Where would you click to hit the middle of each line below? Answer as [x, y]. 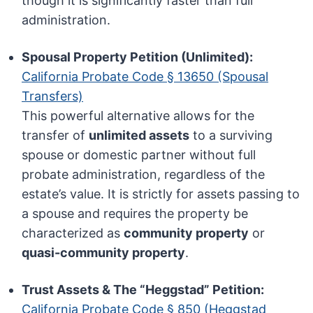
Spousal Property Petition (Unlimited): [138, 57]
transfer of [56, 136]
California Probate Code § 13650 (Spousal [145, 77]
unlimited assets [139, 136]
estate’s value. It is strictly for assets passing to [161, 194]
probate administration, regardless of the [144, 175]
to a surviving [231, 136]
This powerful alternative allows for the [138, 116]
